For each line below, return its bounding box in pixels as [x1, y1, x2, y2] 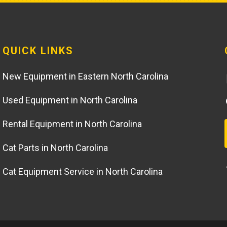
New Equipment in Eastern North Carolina [3, 71, 169, 82]
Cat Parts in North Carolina [3, 142, 108, 154]
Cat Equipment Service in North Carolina [3, 166, 163, 177]
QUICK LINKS [3, 45, 74, 57]
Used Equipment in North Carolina [3, 95, 138, 106]
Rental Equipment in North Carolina [3, 119, 142, 130]
